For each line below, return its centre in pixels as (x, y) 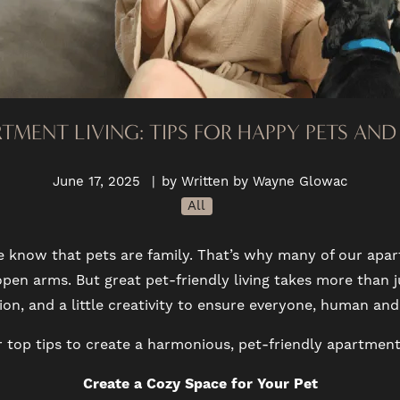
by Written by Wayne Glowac (254, 181)
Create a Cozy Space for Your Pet (200, 384)
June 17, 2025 (96, 181)
